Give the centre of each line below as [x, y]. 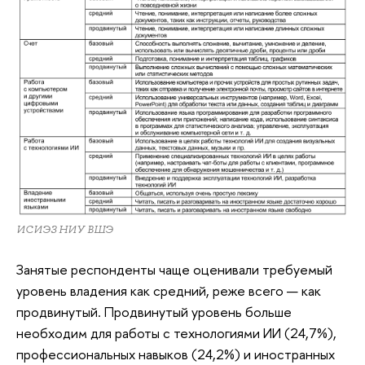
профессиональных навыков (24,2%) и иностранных [176, 354]
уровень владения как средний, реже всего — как [169, 290]
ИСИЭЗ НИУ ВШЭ [65, 230]
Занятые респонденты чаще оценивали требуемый [174, 269]
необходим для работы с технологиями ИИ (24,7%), [176, 332]
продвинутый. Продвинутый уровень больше [154, 311]
